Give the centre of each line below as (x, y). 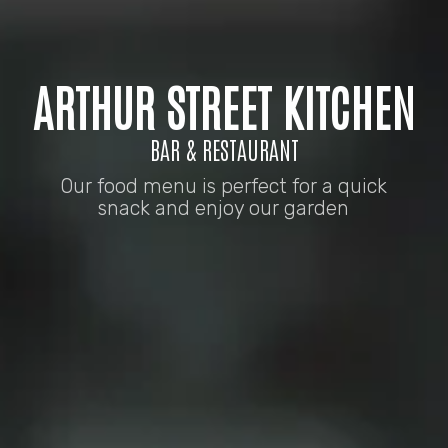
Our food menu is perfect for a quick (224, 186)
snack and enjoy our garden (224, 208)
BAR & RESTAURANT (224, 149)
